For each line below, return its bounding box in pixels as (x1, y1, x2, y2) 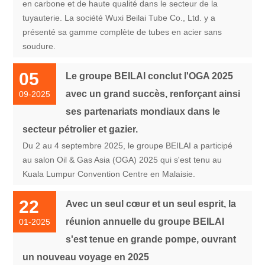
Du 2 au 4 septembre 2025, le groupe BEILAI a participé (22, 140, 233, 150)
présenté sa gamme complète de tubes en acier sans (22, 27, 222, 37)
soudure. (22, 41, 56, 51)
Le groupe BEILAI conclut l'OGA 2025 (66, 70, 234, 81)
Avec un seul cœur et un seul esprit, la (66, 198, 237, 209)
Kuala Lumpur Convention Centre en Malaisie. (22, 169, 196, 179)
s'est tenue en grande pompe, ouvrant (66, 234, 237, 244)
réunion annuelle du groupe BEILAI (66, 216, 225, 227)
